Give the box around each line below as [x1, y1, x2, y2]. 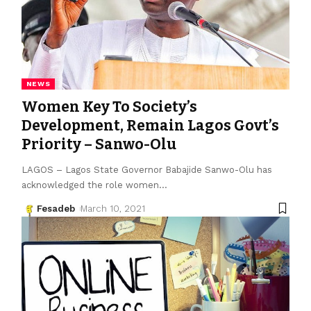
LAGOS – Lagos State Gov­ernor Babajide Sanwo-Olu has [21, 164, 272, 175]
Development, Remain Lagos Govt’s [21, 116, 279, 135]
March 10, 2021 [81, 203, 146, 214]
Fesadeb [36, 203, 75, 214]
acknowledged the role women [21, 179, 159, 190]
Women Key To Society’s [21, 97, 197, 116]
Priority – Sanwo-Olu [21, 135, 176, 153]
